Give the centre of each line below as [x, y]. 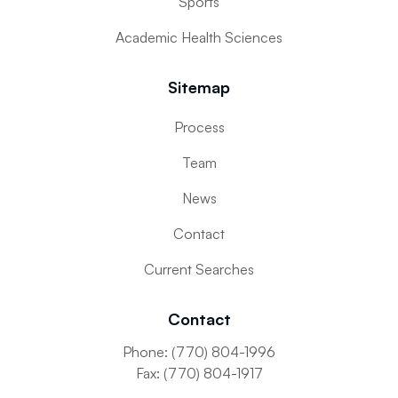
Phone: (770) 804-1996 [199, 352]
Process [199, 127]
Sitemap [199, 87]
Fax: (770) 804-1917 [199, 373]
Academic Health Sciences [199, 37]
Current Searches [199, 269]
